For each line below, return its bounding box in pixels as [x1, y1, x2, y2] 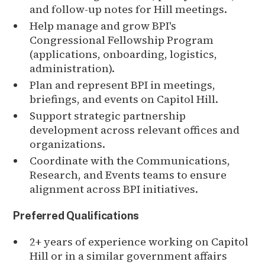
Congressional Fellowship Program [30, 32, 214, 47]
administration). [30, 60, 115, 76]
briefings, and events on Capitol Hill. [30, 91, 219, 106]
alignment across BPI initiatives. [30, 181, 199, 196]
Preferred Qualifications [13, 209, 140, 222]
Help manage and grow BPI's [30, 18, 177, 33]
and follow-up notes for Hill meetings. [30, 1, 228, 17]
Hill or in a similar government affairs [30, 248, 228, 263]
